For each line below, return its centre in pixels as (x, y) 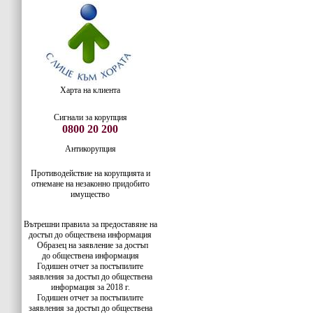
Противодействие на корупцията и (90, 173)
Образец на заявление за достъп (92, 245)
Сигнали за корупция (90, 117)
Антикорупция (90, 149)
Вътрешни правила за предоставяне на (90, 224)
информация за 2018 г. (90, 287)
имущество (90, 194)
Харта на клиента (90, 90)
